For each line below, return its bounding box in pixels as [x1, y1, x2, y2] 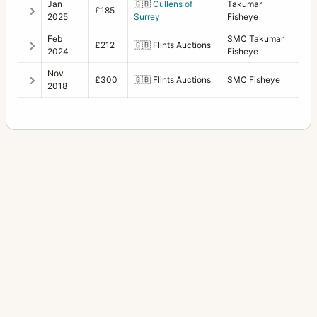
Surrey [134, 11, 160, 22]
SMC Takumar [227, 33, 284, 44]
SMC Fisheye [227, 74, 280, 85]
